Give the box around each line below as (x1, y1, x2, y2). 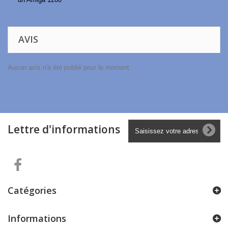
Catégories (8, 184, 56, 196)
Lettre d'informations (8, 122, 120, 136)
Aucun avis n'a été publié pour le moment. (8, 64, 131, 71)
